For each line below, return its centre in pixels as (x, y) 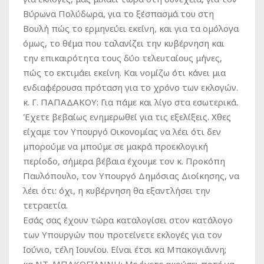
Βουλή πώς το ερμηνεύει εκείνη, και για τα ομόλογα (131, 28)
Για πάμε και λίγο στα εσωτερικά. (168, 102)
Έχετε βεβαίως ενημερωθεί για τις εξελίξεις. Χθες (127, 117)
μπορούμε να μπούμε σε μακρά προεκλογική (115, 146)
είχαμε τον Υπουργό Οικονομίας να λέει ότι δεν (122, 131)
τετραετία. (45, 205)
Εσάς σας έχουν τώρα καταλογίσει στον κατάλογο (128, 220)
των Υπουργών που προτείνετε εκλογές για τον (123, 235)
